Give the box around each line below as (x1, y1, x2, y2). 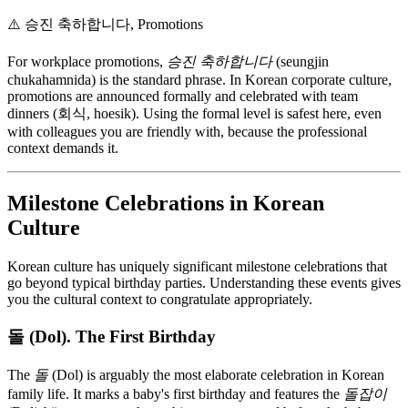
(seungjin (272, 54, 329, 70)
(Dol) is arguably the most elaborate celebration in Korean (48, 366, 384, 382)
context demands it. (7, 140, 118, 157)
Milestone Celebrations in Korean (7, 191, 324, 216)
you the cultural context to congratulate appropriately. (7, 291, 312, 308)
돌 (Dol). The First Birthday (7, 326, 216, 346)
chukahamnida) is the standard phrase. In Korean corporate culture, (7, 72, 392, 88)
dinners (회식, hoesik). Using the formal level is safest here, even (7, 106, 382, 122)
